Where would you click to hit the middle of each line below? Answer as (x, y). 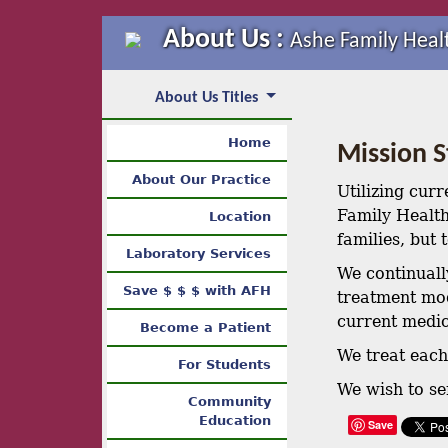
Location (240, 216)
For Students (224, 364)
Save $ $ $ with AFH (197, 290)
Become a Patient (205, 327)
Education (235, 420)
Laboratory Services (198, 253)
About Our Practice (201, 179)
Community (229, 401)
